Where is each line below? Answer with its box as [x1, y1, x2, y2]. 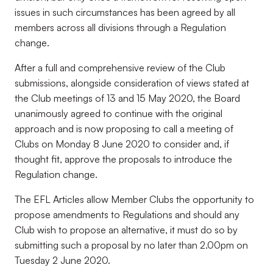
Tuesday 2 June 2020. [15, 254, 110, 266]
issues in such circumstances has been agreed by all [15, 6, 235, 18]
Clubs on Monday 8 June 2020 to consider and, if [15, 138, 229, 150]
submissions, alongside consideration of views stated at [15, 77, 249, 89]
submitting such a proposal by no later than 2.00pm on [15, 239, 248, 251]
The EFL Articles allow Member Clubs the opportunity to [15, 193, 254, 205]
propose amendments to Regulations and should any [15, 208, 239, 221]
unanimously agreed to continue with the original [15, 107, 222, 119]
